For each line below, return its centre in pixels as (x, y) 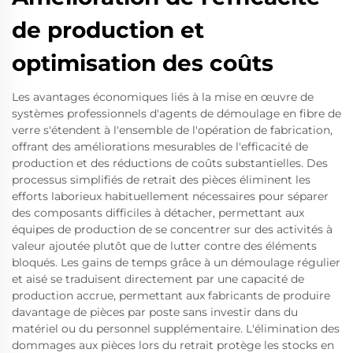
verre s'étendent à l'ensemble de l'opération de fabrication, (172, 130)
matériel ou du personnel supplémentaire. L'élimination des (176, 329)
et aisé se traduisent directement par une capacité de (158, 279)
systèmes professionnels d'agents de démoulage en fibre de (176, 113)
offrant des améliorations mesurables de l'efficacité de (160, 147)
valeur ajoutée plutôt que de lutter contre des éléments (164, 246)
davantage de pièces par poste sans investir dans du (155, 312)
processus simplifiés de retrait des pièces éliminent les (161, 180)
